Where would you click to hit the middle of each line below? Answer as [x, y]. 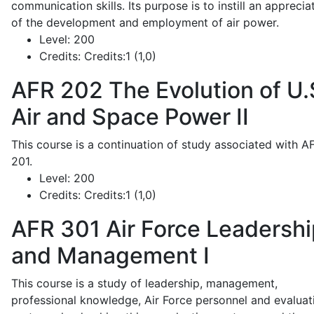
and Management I [110, 255]
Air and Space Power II [130, 117]
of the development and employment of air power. [145, 22]
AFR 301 [56, 229]
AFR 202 [57, 90]
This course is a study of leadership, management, [144, 283]
